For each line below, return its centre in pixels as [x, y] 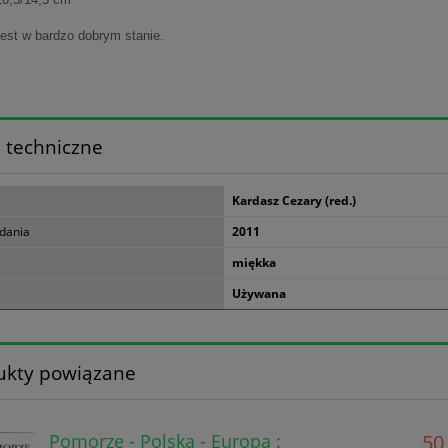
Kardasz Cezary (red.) [294, 201]
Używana [259, 294]
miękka [254, 263]
